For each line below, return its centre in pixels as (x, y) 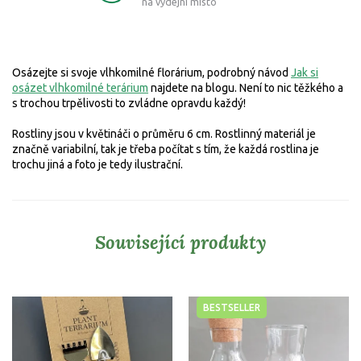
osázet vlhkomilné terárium (80, 87)
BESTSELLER (232, 307)
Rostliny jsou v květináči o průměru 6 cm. (114, 133)
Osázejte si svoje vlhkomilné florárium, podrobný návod (151, 72)
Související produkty (180, 242)
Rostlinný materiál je (266, 133)
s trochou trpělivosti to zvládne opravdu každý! (129, 103)
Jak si (305, 72)
